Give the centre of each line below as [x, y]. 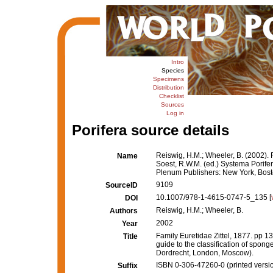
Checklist [171, 96]
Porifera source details [150, 130]
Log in [175, 113]
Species [172, 70]
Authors [124, 211]
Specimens [168, 79]
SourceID [122, 185]
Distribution [168, 87]
